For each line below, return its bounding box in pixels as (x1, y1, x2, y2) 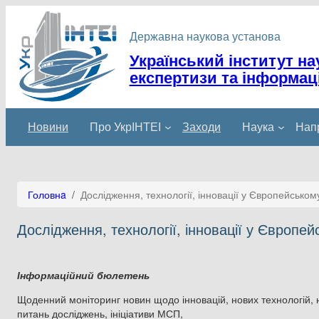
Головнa (28, 187, 66, 202)
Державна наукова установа (129, 27, 281, 44)
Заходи (182, 118, 221, 135)
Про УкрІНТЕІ (90, 118, 161, 135)
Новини (28, 118, 68, 135)
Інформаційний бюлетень (17, 267, 150, 282)
